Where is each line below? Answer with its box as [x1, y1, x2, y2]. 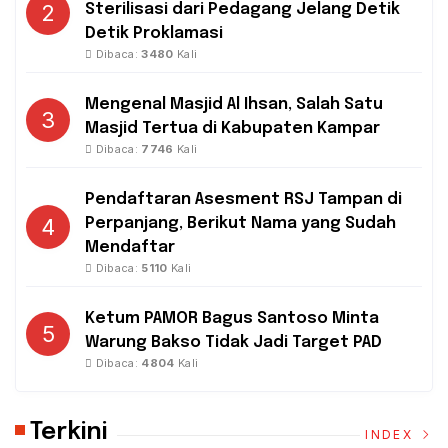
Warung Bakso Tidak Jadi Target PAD [85, 334, 382, 352]
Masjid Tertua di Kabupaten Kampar [85, 120, 380, 138]
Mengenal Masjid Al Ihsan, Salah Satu [85, 96, 383, 114]
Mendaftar [85, 239, 175, 257]
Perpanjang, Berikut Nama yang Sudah [85, 215, 396, 233]
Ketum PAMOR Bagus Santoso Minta [85, 310, 379, 328]
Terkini [30, 420, 107, 446]
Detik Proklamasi [85, 25, 223, 43]
